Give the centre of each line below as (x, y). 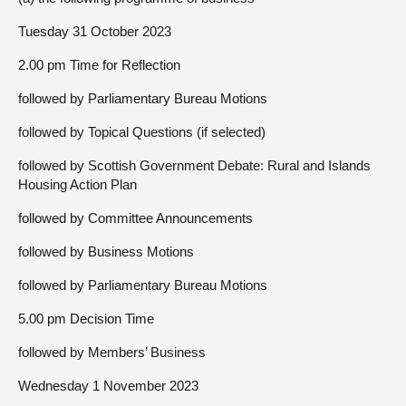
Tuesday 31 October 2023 (95, 31)
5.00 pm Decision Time (86, 319)
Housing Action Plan (77, 184)
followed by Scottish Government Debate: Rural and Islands (194, 165)
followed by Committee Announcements (135, 218)
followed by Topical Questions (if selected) (142, 132)
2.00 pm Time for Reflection (99, 65)
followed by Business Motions (106, 251)
